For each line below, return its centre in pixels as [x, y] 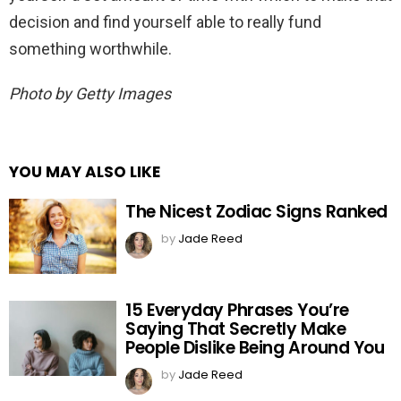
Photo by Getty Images [90, 93]
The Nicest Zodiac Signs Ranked [256, 212]
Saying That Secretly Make [236, 328]
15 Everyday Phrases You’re [237, 310]
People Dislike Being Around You [255, 347]
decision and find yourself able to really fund [165, 21]
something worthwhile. [90, 48]
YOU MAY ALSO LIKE [85, 171]
